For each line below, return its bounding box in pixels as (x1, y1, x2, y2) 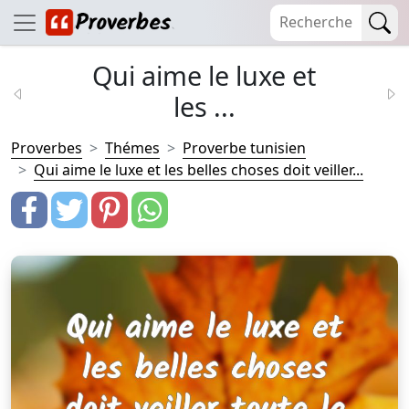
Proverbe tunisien (183, 138, 306, 158)
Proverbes (11, 138, 82, 158)
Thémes (105, 138, 160, 158)
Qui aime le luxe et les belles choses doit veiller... (34, 160, 363, 180)
